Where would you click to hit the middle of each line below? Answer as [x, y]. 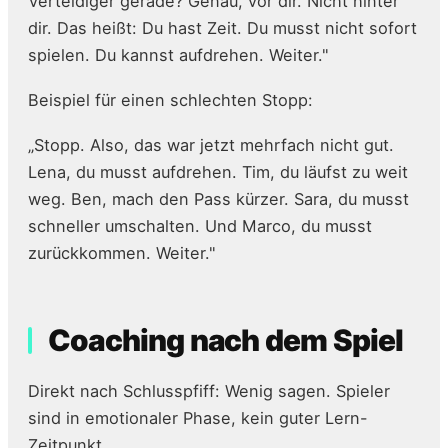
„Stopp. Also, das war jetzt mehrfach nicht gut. [211, 145]
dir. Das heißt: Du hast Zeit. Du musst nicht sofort [222, 28]
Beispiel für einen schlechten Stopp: [170, 100]
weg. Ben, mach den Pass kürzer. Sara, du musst [218, 199]
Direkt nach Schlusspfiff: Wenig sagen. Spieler [209, 391]
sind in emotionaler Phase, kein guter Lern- [198, 418]
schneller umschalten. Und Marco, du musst [200, 226]
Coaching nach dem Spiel [226, 340]
